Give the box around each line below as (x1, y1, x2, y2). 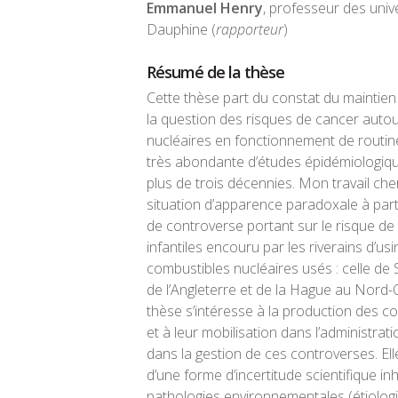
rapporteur (216, 20, 283, 39)
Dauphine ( (147, 20, 216, 39)
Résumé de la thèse (147, 61, 284, 83)
